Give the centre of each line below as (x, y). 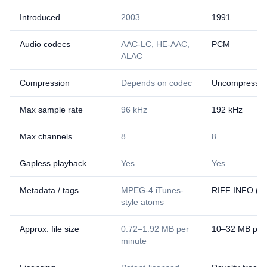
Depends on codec (156, 83)
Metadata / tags (49, 190)
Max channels (46, 136)
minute (134, 241)
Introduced (40, 17)
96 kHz (134, 110)
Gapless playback (53, 163)
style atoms (142, 202)
